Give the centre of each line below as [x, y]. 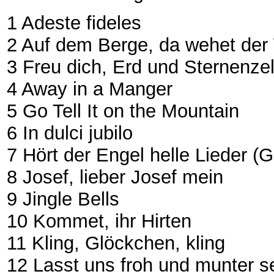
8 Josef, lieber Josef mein [115, 177]
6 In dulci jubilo [70, 133]
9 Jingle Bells [63, 199]
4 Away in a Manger [90, 89]
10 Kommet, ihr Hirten [99, 221]
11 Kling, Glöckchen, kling [116, 243]
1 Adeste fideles [74, 23]
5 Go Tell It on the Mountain [123, 111]
